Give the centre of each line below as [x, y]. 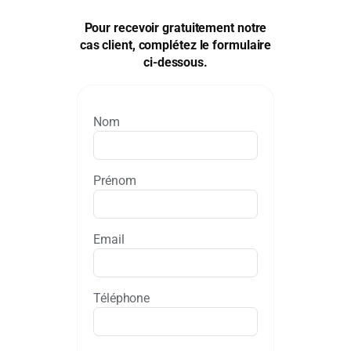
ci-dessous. [175, 63]
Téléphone [122, 298]
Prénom [115, 180]
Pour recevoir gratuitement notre [175, 28]
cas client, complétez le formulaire [175, 45]
